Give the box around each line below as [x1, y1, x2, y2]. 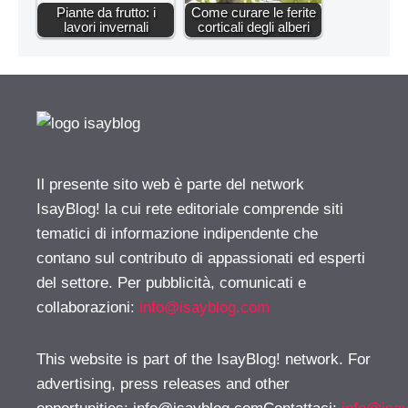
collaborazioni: [36, 299, 139, 317]
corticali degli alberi [197, 19, 310, 36]
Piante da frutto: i [56, 5, 156, 21]
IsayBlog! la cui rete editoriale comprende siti [36, 200, 343, 219]
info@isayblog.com [139, 299, 270, 317]
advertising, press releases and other [36, 375, 290, 393]
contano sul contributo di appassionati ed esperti [36, 250, 365, 268]
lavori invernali [63, 19, 148, 36]
